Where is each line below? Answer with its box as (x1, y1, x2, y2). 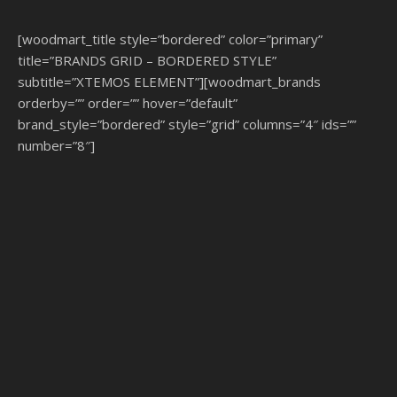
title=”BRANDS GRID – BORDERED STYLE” (18, 51, 276, 69)
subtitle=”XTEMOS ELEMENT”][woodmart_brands (18, 72, 321, 90)
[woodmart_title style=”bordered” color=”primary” (18, 29, 323, 48)
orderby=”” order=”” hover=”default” (18, 93, 237, 112)
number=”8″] (18, 136, 95, 154)
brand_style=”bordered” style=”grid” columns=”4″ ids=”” (18, 114, 356, 133)
